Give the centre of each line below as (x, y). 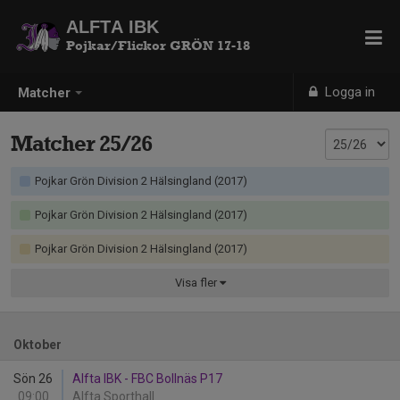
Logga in (349, 92)
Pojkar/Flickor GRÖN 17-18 (158, 46)
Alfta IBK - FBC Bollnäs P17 (147, 379)
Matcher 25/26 (81, 143)
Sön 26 (33, 379)
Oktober (37, 345)
